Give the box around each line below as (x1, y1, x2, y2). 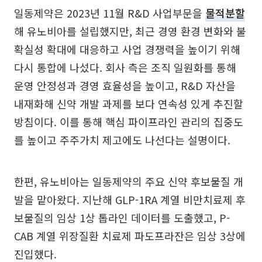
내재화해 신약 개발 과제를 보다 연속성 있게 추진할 (14, 95, 243, 111)
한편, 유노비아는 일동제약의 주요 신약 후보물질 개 (14, 173, 243, 189)
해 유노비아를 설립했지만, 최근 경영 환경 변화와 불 (14, 23, 246, 39)
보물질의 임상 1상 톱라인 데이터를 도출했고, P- (14, 209, 230, 225)
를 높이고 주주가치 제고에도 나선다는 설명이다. (14, 132, 230, 147)
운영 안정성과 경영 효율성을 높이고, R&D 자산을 (14, 77, 236, 93)
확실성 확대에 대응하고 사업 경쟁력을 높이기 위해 (14, 41, 240, 57)
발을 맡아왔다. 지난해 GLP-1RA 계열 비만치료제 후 (14, 191, 246, 207)
